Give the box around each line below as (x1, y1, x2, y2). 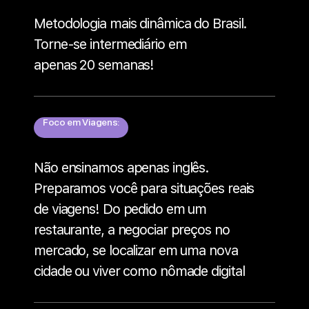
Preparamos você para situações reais (34, 180, 255, 197)
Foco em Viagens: (42, 117, 120, 128)
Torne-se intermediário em (34, 36, 187, 53)
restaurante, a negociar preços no (34, 221, 230, 239)
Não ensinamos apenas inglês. (34, 159, 210, 177)
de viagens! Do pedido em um (34, 201, 207, 218)
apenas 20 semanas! (34, 57, 154, 74)
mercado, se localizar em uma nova (34, 242, 238, 259)
